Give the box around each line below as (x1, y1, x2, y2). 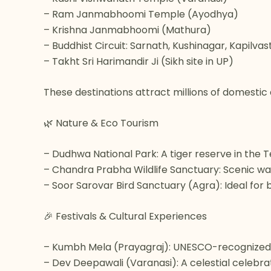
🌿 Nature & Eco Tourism (44, 116, 158, 130)
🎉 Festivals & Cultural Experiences (44, 209, 207, 223)
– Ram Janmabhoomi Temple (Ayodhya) (44, 7, 238, 21)
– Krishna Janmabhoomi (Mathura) (44, 23, 211, 37)
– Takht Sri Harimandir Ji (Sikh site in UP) (44, 54, 233, 68)
